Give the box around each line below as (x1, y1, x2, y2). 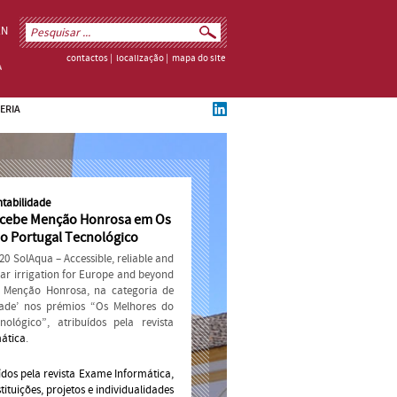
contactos (66, 52, 108, 65)
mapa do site (171, 52, 225, 65)
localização (115, 52, 164, 65)
